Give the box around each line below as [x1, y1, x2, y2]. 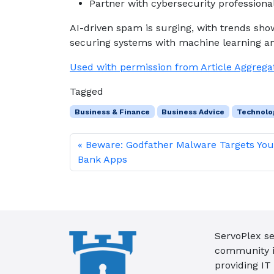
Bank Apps [78, 153, 127, 165]
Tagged [70, 85, 103, 97]
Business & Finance [74, 107, 150, 116]
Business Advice [161, 107, 225, 116]
